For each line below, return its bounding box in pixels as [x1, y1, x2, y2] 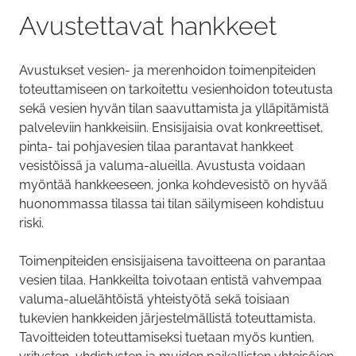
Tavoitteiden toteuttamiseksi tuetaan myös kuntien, [19, 330, 315, 346]
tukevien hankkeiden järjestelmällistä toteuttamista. [19, 311, 315, 327]
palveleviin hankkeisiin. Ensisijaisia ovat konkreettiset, [19, 120, 323, 136]
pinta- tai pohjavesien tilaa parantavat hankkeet [19, 139, 293, 155]
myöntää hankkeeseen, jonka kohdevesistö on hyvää [19, 177, 327, 193]
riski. [19, 215, 44, 231]
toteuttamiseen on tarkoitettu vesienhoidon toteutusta [19, 82, 333, 98]
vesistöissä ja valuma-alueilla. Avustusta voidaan [19, 158, 305, 174]
